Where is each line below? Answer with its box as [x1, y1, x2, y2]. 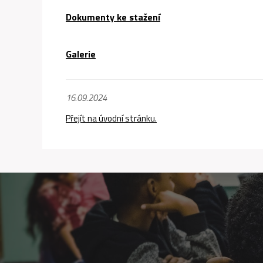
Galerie [66, 47, 96, 61]
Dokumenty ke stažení [66, 10, 160, 24]
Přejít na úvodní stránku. [66, 112, 157, 125]
